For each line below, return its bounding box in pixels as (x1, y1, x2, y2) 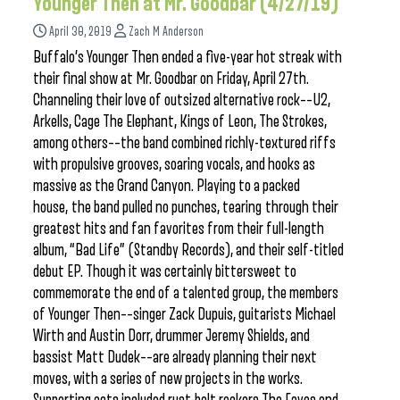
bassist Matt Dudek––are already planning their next (33, 348, 317, 366)
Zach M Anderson (129, 25, 204, 38)
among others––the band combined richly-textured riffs (33, 134, 336, 152)
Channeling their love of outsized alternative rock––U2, (33, 91, 330, 109)
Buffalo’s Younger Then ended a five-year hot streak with (33, 48, 342, 66)
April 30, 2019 (49, 25, 112, 38)
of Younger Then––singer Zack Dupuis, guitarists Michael (33, 305, 336, 323)
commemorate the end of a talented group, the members (33, 284, 338, 302)
